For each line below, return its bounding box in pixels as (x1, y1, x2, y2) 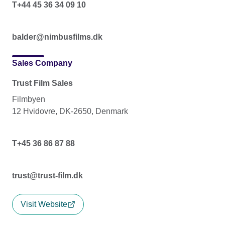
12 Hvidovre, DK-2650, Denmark (12, 106, 128, 116)
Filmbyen (12, 94, 45, 103)
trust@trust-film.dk (12, 171, 83, 180)
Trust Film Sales (12, 78, 73, 87)
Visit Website (21, 199, 67, 208)
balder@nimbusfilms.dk (12, 32, 102, 41)
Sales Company (12, 58, 72, 67)
